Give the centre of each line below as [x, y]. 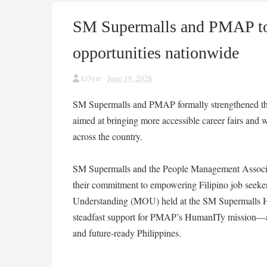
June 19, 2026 [130, 78]
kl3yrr [91, 78]
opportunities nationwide [156, 53]
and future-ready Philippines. [127, 233]
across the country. [108, 136]
